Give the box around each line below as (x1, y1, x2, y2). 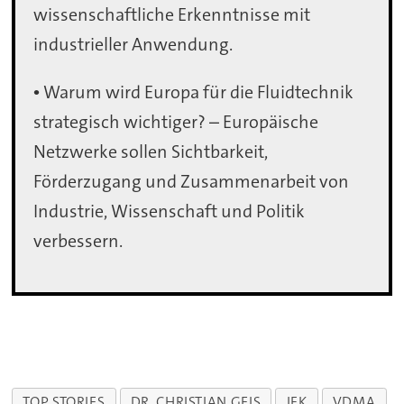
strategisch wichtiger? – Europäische (33, 110, 319, 134)
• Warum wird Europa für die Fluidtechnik (33, 80, 354, 105)
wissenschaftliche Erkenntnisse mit (33, 3, 311, 27)
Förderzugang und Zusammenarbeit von (33, 170, 350, 194)
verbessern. (33, 229, 124, 253)
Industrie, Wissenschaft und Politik (33, 199, 306, 224)
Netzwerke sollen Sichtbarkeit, (33, 140, 269, 164)
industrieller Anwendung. (33, 32, 234, 57)
